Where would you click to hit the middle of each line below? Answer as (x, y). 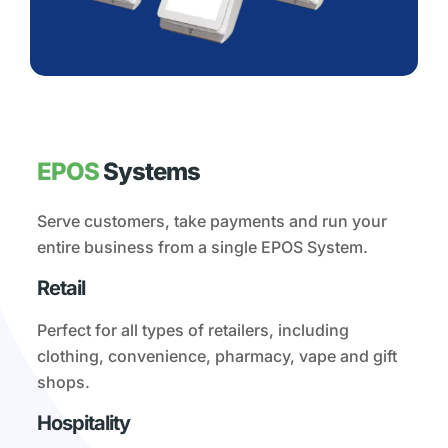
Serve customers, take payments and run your (212, 221)
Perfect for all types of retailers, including (193, 330)
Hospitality (84, 423)
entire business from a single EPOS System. (203, 247)
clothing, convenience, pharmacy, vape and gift (217, 356)
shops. (64, 382)
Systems (150, 172)
